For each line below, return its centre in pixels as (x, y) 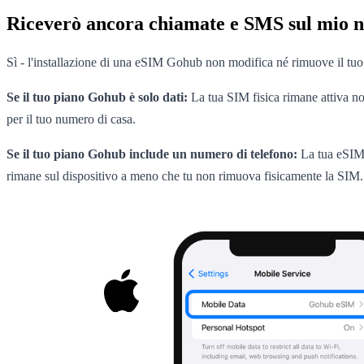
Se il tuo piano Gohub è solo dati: (97, 97)
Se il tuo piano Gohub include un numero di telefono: (152, 154)
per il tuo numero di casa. (71, 119)
